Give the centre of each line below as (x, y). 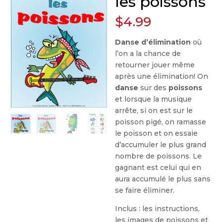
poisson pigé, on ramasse (161, 122)
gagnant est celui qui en (158, 167)
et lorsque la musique (154, 99)
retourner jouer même (155, 65)
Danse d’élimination (153, 42)
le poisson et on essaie (157, 133)
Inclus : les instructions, (158, 209)
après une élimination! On (162, 76)
